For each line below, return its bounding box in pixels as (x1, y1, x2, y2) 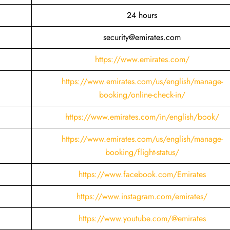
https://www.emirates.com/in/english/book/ (65, 110, 219, 123)
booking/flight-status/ (105, 146, 179, 158)
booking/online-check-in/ (99, 88, 185, 101)
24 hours (127, 9, 157, 21)
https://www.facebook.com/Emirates (78, 168, 206, 180)
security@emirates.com (103, 31, 181, 43)
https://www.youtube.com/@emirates (78, 212, 206, 224)
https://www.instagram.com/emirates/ (76, 190, 207, 202)
